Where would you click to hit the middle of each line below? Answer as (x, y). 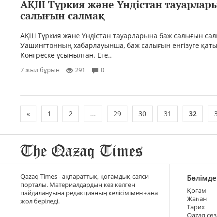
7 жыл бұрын (40, 70)
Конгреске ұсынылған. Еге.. (66, 55)
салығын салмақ (62, 15)
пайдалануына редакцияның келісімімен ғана (89, 193)
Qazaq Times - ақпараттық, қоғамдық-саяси (85, 176)
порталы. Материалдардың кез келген (78, 185)
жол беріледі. (40, 201)
